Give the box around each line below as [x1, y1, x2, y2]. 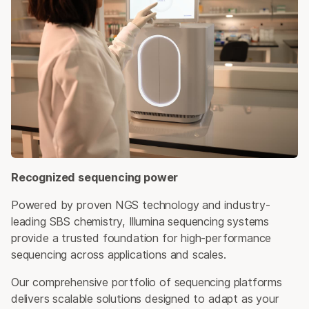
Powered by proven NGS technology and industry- [11, 198, 270, 212]
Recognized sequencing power [11, 170, 179, 184]
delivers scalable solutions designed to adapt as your [11, 292, 279, 306]
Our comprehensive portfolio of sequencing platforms [11, 275, 282, 289]
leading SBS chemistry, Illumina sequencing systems [11, 215, 270, 228]
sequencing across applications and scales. [11, 248, 226, 261]
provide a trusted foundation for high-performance [11, 231, 272, 245]
